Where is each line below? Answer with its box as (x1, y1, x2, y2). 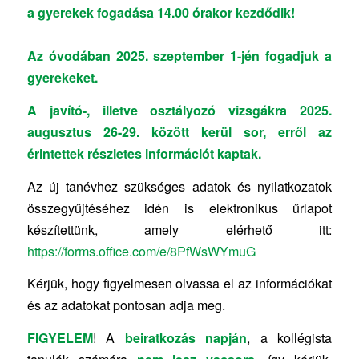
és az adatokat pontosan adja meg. (26, 296, 225, 315)
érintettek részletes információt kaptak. (26, 144, 261, 163)
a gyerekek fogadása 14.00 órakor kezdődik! (26, 3, 295, 22)
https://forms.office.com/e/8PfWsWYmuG (26, 241, 256, 260)
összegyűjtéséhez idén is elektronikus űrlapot (26, 198, 333, 217)
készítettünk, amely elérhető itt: (26, 220, 333, 239)
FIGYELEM (26, 329, 93, 348)
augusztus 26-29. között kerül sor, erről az (26, 123, 333, 142)
